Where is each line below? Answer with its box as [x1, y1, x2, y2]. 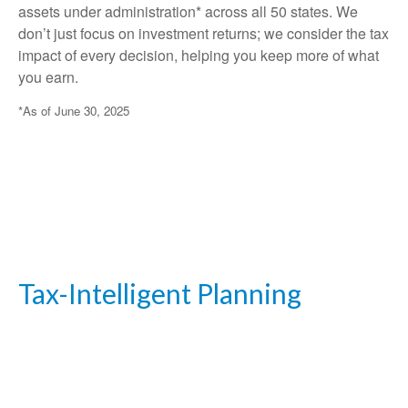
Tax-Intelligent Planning [18, 277, 301, 311]
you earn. [18, 66, 78, 87]
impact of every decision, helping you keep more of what [18, 45, 379, 66]
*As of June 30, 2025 [18, 102, 129, 119]
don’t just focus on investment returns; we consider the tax [18, 23, 389, 44]
